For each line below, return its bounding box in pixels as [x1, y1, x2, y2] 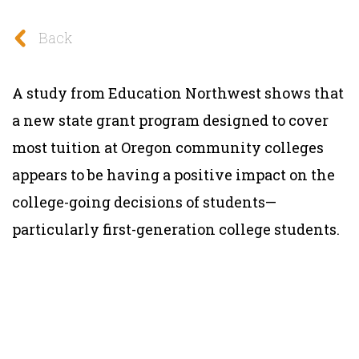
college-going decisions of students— [12, 192, 276, 212]
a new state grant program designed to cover [12, 110, 329, 130]
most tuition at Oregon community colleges [12, 137, 324, 157]
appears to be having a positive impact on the [12, 164, 335, 184]
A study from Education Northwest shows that [12, 83, 344, 103]
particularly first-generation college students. [12, 219, 340, 239]
